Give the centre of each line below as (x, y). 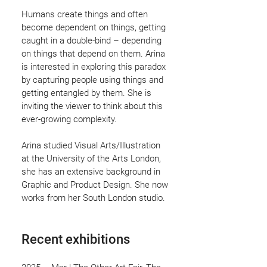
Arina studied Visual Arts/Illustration (91, 145)
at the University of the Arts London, (91, 158)
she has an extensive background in (91, 171)
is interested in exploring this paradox (94, 66)
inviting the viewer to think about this (92, 106)
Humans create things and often (85, 14)
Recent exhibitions (76, 239)
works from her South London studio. (94, 198)
